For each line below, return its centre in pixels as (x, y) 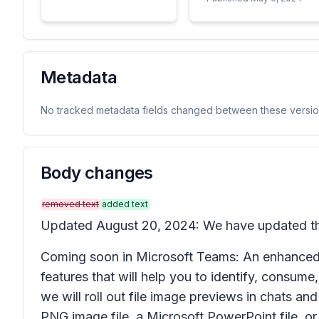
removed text (70, 204)
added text (125, 204)
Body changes (97, 173)
